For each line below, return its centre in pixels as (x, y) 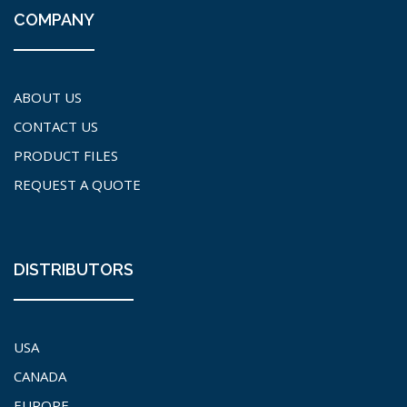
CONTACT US (56, 127)
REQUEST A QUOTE (77, 185)
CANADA (40, 377)
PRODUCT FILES (66, 156)
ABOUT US (48, 98)
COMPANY (54, 20)
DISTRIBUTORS (74, 270)
